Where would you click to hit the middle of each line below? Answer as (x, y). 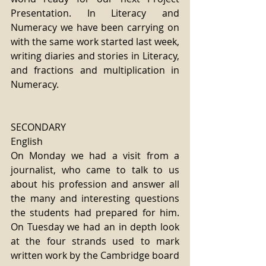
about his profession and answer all (95, 184)
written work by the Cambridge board (95, 255)
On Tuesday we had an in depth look (95, 227)
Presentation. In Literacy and (95, 13)
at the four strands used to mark (95, 241)
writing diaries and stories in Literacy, (95, 56)
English (27, 141)
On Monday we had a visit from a (95, 156)
